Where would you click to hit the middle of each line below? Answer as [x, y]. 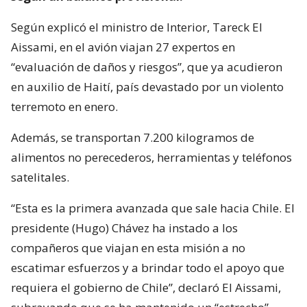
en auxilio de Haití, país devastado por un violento [147, 86]
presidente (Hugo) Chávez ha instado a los [124, 228]
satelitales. [40, 177]
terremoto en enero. [64, 106]
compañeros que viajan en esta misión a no [128, 247]
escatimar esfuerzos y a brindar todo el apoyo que [148, 267]
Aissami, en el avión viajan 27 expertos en [123, 47]
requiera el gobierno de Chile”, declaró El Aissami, [146, 287]
